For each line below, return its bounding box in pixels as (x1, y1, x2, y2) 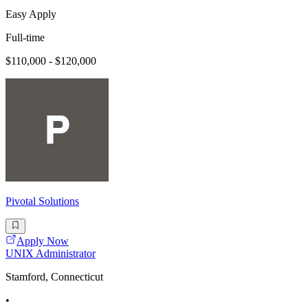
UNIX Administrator (5, 247, 96, 260)
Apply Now (16, 235, 69, 247)
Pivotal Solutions (5, 195, 79, 207)
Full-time (5, 31, 45, 43)
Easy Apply (5, 8, 56, 20)
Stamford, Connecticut (5, 271, 103, 283)
